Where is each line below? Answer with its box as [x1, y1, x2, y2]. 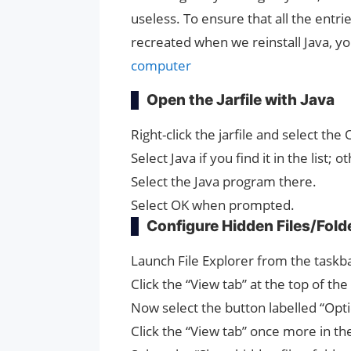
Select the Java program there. [131, 172, 317, 191]
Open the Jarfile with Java [147, 91, 335, 110]
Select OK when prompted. [131, 196, 295, 215]
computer [131, 56, 194, 75]
